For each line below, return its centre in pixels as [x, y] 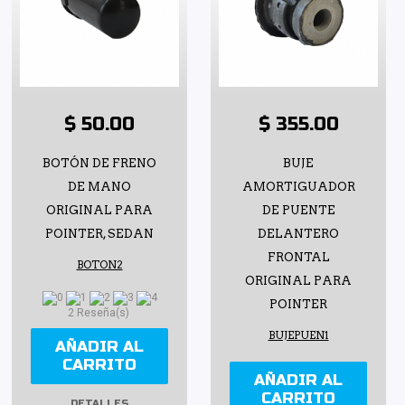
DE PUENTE [298, 210]
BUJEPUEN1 [298, 335]
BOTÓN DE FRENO [99, 163]
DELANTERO [298, 233]
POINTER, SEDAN [99, 233]
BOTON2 [99, 264]
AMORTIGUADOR [298, 186]
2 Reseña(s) [99, 313]
